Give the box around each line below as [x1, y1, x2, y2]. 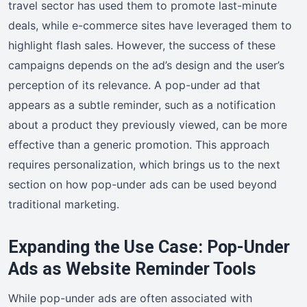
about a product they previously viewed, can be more [8, 117, 287, 132]
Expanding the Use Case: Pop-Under [8, 236, 290, 257]
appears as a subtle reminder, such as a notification [8, 97, 275, 112]
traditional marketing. [8, 197, 119, 211]
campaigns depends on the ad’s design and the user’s [8, 58, 284, 72]
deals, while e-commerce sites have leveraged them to [8, 18, 292, 32]
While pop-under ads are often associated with [8, 291, 252, 305]
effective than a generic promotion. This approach [8, 137, 269, 151]
